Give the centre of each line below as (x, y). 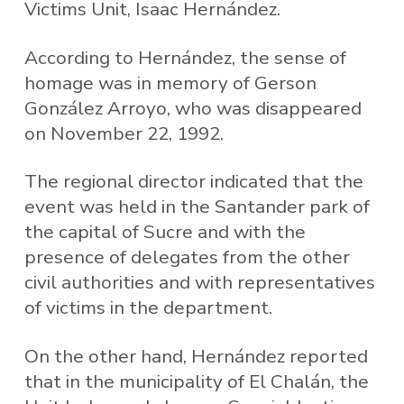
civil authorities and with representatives (199, 283)
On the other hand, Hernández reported (196, 357)
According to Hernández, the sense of (185, 57)
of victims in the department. (148, 308)
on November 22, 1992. (124, 133)
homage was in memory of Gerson (170, 83)
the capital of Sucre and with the (165, 232)
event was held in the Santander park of (197, 207)
